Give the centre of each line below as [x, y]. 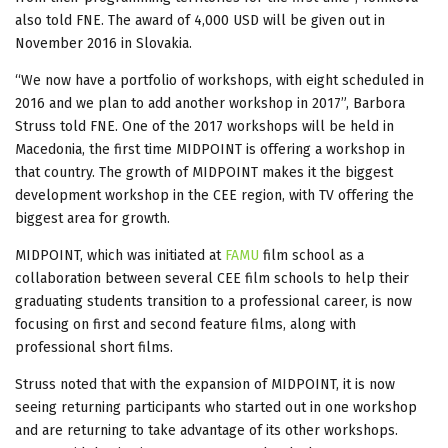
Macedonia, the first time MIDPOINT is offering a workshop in [210, 149]
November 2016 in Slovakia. [103, 43]
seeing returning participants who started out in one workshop [216, 407]
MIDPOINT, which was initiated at [120, 255]
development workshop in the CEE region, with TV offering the [214, 195]
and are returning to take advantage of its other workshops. [206, 430]
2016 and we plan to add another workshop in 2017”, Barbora [210, 103]
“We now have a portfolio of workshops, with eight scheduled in [219, 80]
